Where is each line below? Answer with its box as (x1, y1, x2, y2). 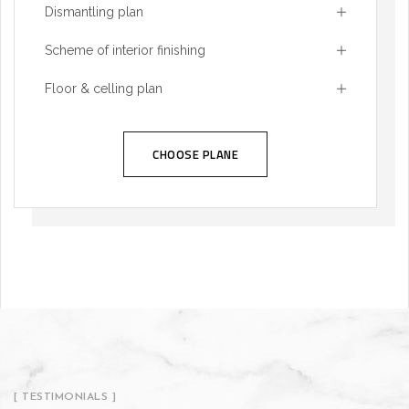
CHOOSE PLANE (152, 145, 238, 163)
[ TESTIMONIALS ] (14, 392, 116, 403)
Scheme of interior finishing (45, 43, 205, 58)
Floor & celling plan (45, 81, 163, 96)
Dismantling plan (45, 5, 143, 19)
